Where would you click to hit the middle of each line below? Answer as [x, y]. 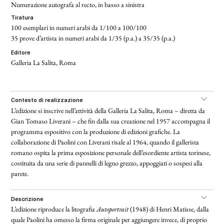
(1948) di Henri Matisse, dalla [169, 209]
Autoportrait [113, 209]
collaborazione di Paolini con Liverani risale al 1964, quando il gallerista [105, 142]
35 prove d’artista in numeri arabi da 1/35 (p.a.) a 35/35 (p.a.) [93, 38]
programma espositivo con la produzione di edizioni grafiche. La [96, 132]
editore [22, 52]
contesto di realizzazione [49, 100]
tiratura [24, 17]
